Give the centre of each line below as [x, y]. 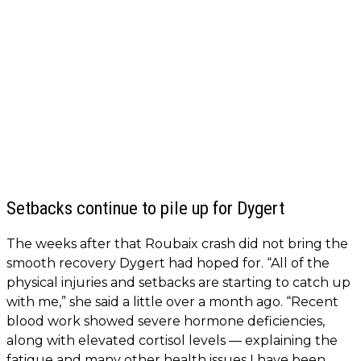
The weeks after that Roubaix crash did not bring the [177, 244]
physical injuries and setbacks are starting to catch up [178, 283]
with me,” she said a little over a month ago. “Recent [172, 302]
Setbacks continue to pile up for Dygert [145, 208]
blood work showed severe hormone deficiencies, [166, 322]
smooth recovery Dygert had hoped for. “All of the [168, 263]
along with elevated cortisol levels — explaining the [172, 341]
